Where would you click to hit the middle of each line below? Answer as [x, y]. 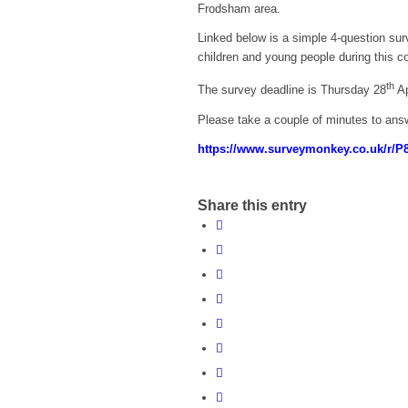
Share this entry [252, 205]
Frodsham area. [239, 9]
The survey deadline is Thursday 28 [292, 90]
